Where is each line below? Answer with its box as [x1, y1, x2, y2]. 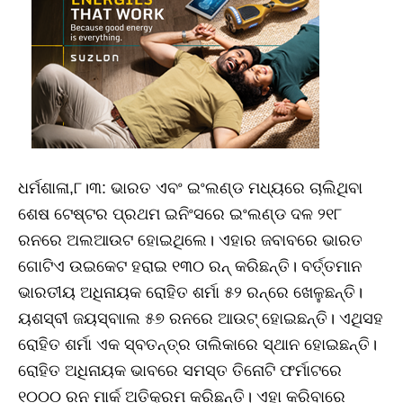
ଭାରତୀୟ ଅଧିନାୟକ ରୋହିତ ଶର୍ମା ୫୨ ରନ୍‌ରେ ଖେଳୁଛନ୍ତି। [18, 282, 363, 301]
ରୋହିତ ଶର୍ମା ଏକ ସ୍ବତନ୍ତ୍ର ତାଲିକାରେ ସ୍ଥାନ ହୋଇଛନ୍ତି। [18, 335, 377, 354]
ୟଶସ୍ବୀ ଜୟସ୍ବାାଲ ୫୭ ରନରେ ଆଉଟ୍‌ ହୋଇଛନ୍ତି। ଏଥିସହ [18, 309, 383, 327]
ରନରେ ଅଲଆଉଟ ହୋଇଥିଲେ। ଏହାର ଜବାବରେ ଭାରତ [18, 230, 363, 249]
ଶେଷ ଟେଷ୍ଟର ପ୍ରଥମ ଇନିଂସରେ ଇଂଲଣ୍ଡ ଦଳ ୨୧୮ [18, 204, 342, 223]
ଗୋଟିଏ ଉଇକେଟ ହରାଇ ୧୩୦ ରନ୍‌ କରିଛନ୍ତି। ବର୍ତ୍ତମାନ [18, 256, 362, 275]
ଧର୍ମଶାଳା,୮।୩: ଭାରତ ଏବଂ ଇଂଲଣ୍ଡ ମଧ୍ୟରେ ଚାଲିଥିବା [18, 178, 363, 197]
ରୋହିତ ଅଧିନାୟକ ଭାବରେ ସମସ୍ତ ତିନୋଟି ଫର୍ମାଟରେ [18, 361, 342, 380]
